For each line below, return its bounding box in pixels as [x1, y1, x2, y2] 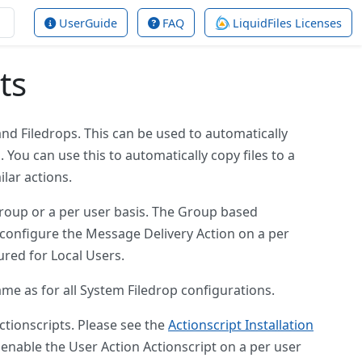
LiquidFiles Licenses [229, 15, 342, 31]
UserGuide [56, 15, 117, 31]
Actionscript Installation [168, 316, 314, 334]
